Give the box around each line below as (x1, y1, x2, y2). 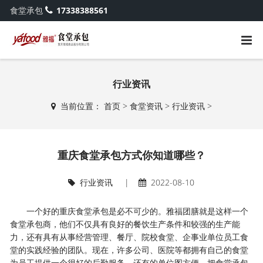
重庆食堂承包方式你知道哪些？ (57, 148, 205, 162)
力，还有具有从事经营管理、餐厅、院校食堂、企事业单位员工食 (10, 231, 249, 242)
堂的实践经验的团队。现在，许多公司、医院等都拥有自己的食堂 (10, 244, 249, 255)
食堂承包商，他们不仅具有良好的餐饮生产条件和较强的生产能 (10, 218, 241, 230)
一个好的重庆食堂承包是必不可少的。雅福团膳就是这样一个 (26, 205, 249, 217)
